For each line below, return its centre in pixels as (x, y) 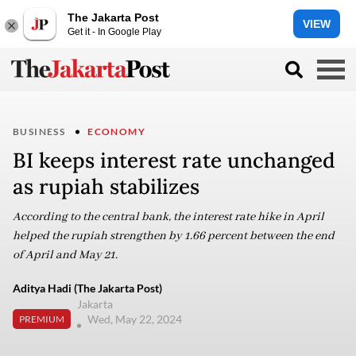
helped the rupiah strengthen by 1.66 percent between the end (174, 236)
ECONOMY (117, 132)
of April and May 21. (65, 255)
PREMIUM (42, 319)
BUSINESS (39, 132)
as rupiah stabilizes (106, 186)
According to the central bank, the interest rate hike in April (168, 217)
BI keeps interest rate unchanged (174, 160)
